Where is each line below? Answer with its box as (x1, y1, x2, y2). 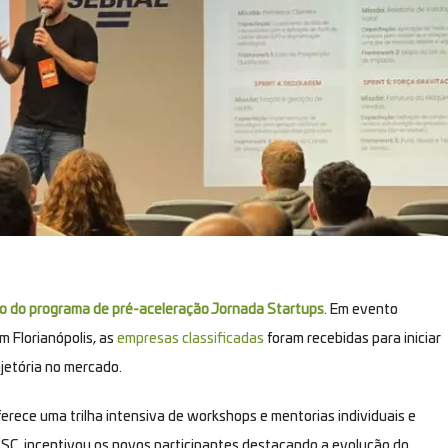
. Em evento (324, 302, 398, 317)
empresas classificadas (117, 331, 264, 346)
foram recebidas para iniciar (264, 331, 440, 346)
